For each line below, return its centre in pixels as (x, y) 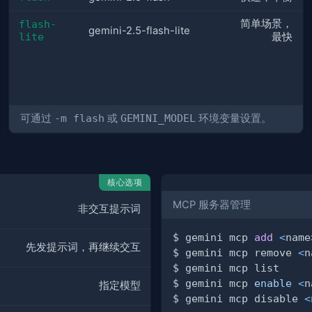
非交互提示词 (109, 209)
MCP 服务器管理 (211, 204)
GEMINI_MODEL (158, 118)
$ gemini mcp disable (238, 299)
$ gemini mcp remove (235, 253)
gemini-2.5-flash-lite (140, 31)
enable (273, 283)
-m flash (80, 118)
